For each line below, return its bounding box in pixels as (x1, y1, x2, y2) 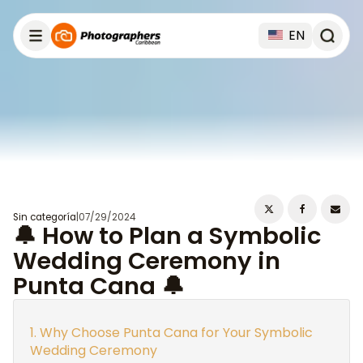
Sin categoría (13, 211, 76, 224)
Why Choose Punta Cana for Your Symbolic (40, 323, 313, 342)
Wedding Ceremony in (13, 245, 280, 277)
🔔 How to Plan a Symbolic (13, 220, 322, 252)
